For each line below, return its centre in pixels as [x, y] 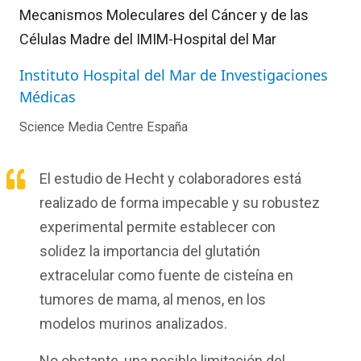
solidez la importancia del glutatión [150, 251]
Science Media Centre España [104, 127]
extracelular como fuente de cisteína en [166, 276]
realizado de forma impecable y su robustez [180, 203]
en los [245, 300]
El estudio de [82, 179]
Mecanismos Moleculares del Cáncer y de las [164, 15]
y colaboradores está [233, 179]
